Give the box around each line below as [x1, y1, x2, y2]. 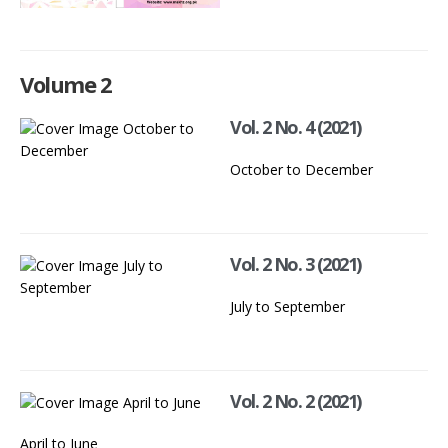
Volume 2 [20, 69, 111, 100]
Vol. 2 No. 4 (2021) [230, 115, 361, 140]
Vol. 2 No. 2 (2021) [230, 389, 361, 414]
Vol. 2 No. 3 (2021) [230, 252, 361, 277]
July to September [230, 297, 345, 317]
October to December [230, 160, 373, 180]
